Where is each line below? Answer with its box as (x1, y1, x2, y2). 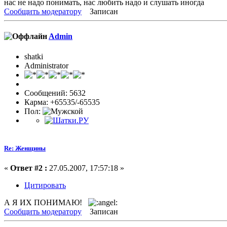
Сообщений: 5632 (24, 88, 86, 97)
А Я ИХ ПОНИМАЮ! (4, 198, 88, 207)
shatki (24, 52, 43, 61)
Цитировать (24, 180, 66, 190)
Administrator (24, 61, 68, 70)
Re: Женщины (4, 144, 46, 152)
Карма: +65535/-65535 (24, 97, 100, 106)
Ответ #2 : (10, 163, 47, 172)
